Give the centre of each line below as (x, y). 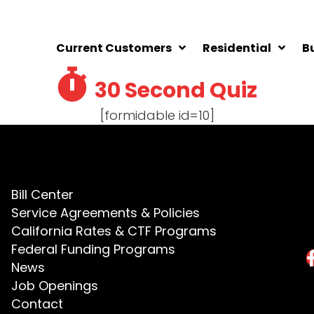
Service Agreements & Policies (105, 212)
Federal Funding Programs (93, 249)
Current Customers (114, 48)
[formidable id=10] (157, 115)
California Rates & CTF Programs (114, 231)
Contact (37, 303)
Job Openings (54, 285)
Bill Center (42, 194)
